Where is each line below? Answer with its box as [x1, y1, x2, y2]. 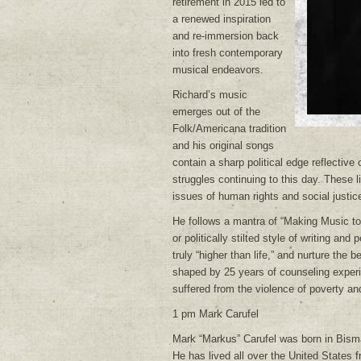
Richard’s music [172, 89, 247, 101]
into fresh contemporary [172, 47, 283, 59]
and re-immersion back [172, 30, 279, 42]
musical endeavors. [172, 64, 263, 76]
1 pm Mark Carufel [172, 308, 259, 320]
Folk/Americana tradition [172, 122, 286, 135]
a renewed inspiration [172, 13, 271, 25]
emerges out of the [172, 106, 260, 118]
